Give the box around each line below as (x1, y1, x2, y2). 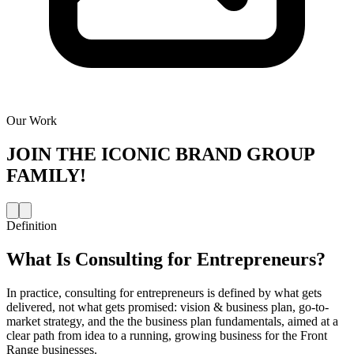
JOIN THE (6, 144, 96, 165)
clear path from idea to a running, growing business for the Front (6, 328, 327, 342)
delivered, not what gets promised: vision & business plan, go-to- (6, 299, 329, 314)
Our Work (6, 114, 57, 128)
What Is (6, 248, 75, 269)
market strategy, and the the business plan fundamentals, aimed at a (6, 314, 338, 328)
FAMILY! (6, 165, 86, 186)
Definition (6, 218, 57, 232)
